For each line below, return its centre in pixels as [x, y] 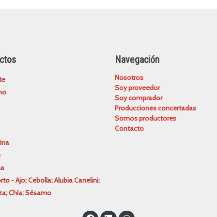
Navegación [165, 60]
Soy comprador [138, 98]
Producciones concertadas [155, 108]
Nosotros [129, 77]
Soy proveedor [137, 87]
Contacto [129, 128]
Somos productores [145, 118]
